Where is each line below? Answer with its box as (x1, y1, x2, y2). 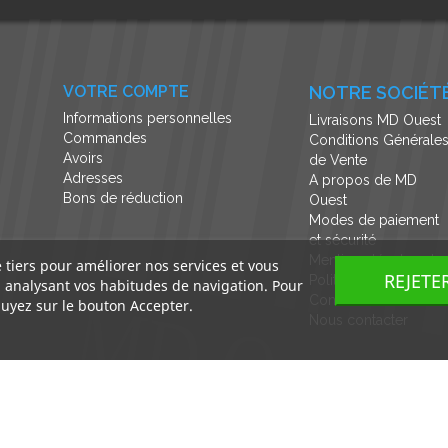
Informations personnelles (62, 110, 232, 127)
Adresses (62, 170, 123, 187)
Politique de (309, 272, 387, 289)
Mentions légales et (309, 252, 436, 269)
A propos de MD (309, 172, 418, 189)
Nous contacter (309, 312, 409, 329)
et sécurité (309, 232, 377, 249)
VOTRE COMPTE (62, 82, 189, 102)
